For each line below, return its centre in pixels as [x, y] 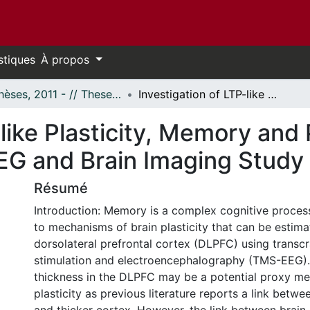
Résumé [61, 188]
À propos [67, 60]
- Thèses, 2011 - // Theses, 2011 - [117, 94]
